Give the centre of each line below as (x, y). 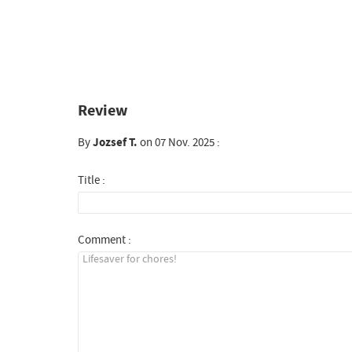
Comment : (104, 240)
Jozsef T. (115, 142)
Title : (91, 180)
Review (103, 111)
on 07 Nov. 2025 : (178, 142)
